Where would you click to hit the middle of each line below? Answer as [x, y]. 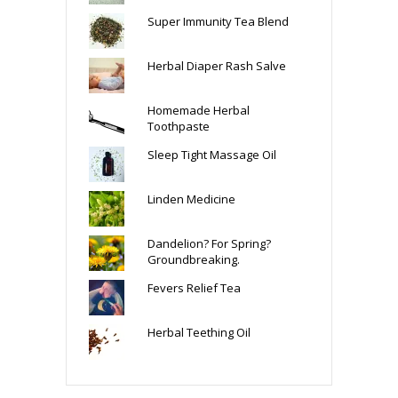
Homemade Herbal [198, 110]
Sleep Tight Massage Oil [211, 154]
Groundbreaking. [193, 259]
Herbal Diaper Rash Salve [216, 65]
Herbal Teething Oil [199, 332]
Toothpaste [178, 126]
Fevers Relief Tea [194, 287]
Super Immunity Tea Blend [218, 21]
